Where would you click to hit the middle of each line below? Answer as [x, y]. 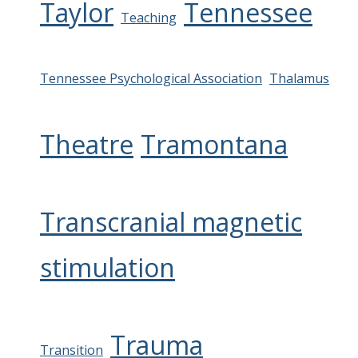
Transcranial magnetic [171, 221]
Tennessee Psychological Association [151, 78]
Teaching [149, 17]
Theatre [87, 144]
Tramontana [214, 144]
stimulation [107, 267]
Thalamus [299, 78]
